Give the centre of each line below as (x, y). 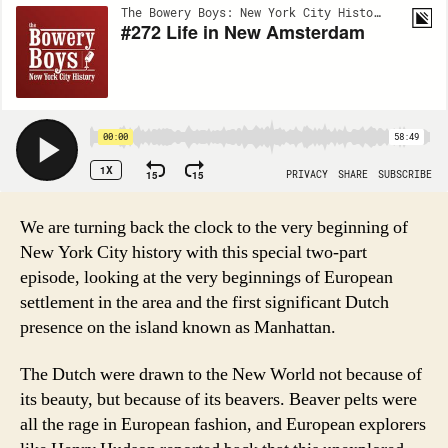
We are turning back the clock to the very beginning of (214, 227)
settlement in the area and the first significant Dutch (204, 302)
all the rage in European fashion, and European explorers (223, 425)
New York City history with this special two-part (193, 252)
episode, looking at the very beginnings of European (206, 277)
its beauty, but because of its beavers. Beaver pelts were (218, 400)
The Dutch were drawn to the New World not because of (221, 375)
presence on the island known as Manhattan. (178, 327)
